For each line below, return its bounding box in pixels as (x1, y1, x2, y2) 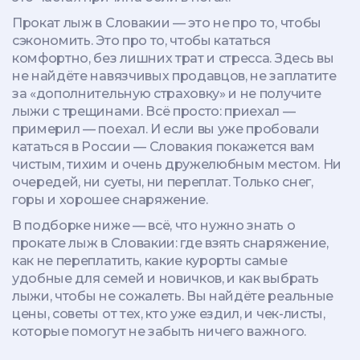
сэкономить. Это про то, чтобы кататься (12, 33, 271, 48)
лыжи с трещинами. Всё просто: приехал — (12, 104, 296, 119)
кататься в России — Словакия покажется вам (12, 139, 315, 154)
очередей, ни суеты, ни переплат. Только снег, (12, 174, 313, 190)
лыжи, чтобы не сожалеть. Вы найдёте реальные (12, 288, 333, 304)
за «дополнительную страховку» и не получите (12, 86, 321, 101)
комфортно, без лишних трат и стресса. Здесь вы (12, 51, 334, 66)
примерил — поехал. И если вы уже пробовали (12, 121, 320, 137)
